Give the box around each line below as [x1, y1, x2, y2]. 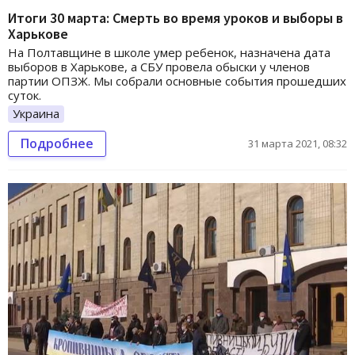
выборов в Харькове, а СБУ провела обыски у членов [8, 59, 310, 75]
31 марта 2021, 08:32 [248, 136, 347, 151]
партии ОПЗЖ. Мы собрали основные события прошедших [8, 73, 346, 90]
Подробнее [21, 134, 94, 152]
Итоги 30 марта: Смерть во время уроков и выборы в [8, 9, 343, 28]
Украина [13, 105, 59, 122]
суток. [8, 87, 41, 104]
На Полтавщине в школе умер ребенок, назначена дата [8, 44, 330, 61]
